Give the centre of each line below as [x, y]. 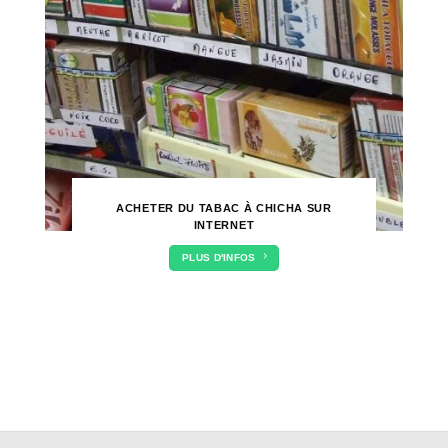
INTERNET [224, 225]
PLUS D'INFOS [219, 257]
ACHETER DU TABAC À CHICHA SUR [224, 208]
